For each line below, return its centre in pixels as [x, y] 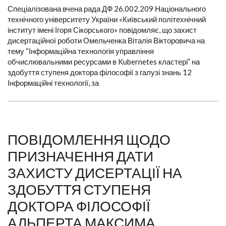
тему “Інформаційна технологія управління [81, 51]
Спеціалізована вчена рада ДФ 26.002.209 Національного [107, 9]
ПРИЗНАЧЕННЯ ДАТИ [80, 156]
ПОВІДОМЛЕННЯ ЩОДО [89, 139]
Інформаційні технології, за [53, 83]
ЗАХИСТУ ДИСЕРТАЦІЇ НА [95, 173]
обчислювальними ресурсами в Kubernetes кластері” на [104, 62]
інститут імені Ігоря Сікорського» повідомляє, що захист [102, 30]
